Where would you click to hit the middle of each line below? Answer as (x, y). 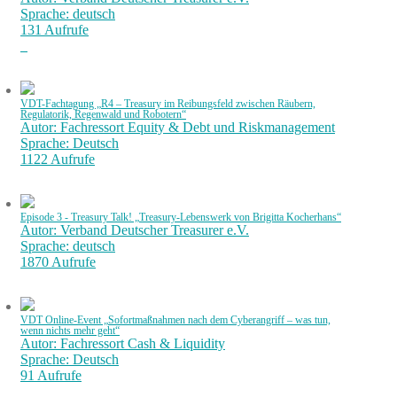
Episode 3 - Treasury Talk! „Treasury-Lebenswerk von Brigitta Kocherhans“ (181, 217)
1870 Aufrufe (58, 262)
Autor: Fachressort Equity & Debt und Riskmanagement (178, 127)
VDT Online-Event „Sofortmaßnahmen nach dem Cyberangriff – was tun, (175, 320)
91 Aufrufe (51, 375)
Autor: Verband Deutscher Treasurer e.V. (135, 230)
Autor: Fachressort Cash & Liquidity (123, 343)
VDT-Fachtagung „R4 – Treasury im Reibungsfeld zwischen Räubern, (168, 104)
